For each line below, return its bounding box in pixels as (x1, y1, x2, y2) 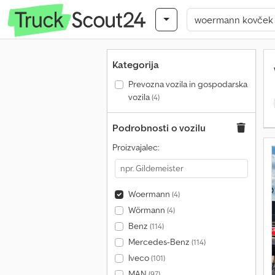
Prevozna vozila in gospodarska (128, 79, 247, 90)
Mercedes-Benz (128, 236, 192, 247)
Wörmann (128, 204, 167, 215)
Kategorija (112, 58, 159, 71)
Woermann (128, 188, 172, 199)
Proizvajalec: (112, 142, 159, 153)
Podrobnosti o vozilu (112, 122, 206, 134)
